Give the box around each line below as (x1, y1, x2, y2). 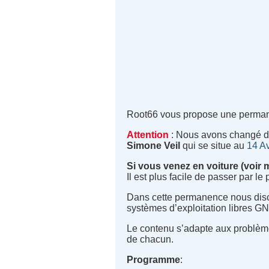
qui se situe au (180, 141, 247, 151)
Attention (127, 130, 169, 141)
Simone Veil (127, 141, 181, 151)
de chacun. (127, 234, 174, 245)
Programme (127, 255, 181, 265)
